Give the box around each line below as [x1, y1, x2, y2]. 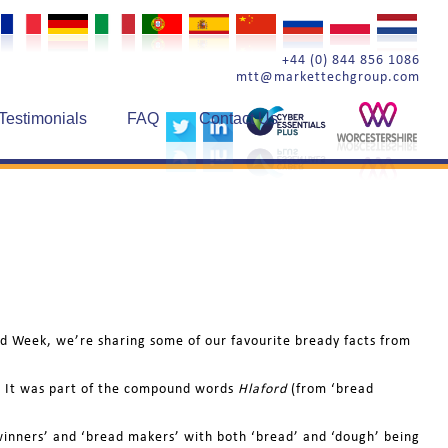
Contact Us [199, 110, 278, 127]
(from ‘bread [287, 379, 374, 397]
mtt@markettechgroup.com [236, 68, 420, 85]
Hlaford [238, 379, 287, 397]
